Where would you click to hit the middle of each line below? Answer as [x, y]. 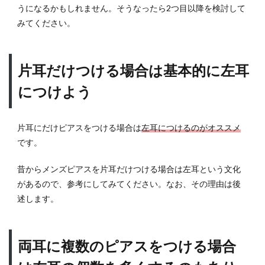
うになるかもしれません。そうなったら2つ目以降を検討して [131, 8]
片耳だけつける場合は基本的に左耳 [133, 70]
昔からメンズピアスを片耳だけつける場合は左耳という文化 [129, 169]
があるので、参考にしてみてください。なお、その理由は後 [129, 184]
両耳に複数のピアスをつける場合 [127, 246]
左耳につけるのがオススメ [191, 127]
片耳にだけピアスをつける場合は [79, 127]
